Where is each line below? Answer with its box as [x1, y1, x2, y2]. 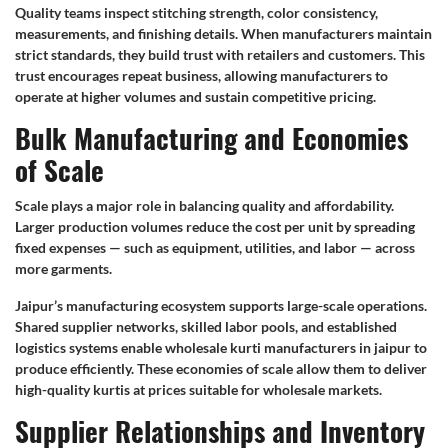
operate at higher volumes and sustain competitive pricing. [15, 87, 376, 105]
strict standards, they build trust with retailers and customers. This [15, 45, 425, 63]
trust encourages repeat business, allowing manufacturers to [15, 66, 388, 84]
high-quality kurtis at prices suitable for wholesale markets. [15, 380, 382, 398]
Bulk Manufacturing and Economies [15, 120, 408, 157]
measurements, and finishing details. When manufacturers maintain [15, 24, 432, 42]
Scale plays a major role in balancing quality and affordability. [15, 196, 394, 214]
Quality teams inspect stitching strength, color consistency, [15, 3, 378, 21]
